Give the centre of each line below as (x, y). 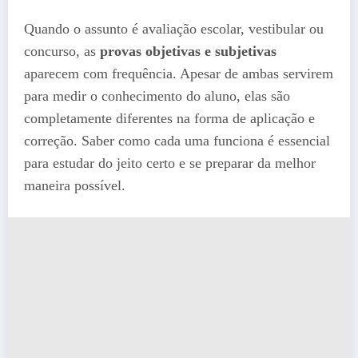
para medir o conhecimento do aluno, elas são (157, 96)
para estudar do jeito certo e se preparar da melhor (170, 163)
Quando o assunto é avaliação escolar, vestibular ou (174, 29)
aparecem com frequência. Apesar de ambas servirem (179, 74)
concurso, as (62, 51)
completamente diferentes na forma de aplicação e (169, 118)
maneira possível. (75, 185)
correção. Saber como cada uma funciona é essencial (177, 141)
